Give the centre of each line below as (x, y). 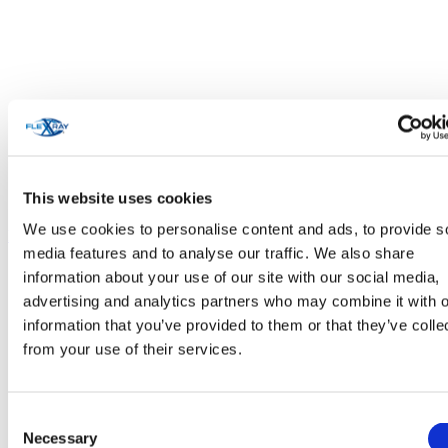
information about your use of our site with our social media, (231, 277)
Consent (35, 418)
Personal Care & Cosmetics (94, 235)
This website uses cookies (118, 197)
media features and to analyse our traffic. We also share (218, 253)
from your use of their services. (132, 349)
